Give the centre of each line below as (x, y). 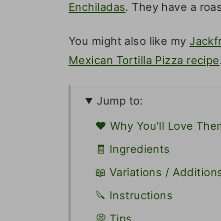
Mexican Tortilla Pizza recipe (144, 60)
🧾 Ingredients (133, 149)
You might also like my (129, 41)
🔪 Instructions (134, 196)
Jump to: (120, 101)
